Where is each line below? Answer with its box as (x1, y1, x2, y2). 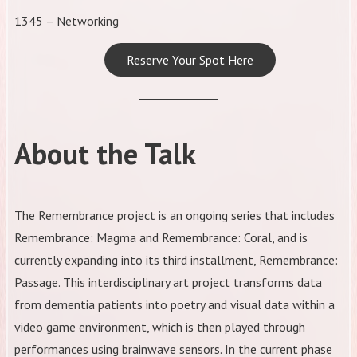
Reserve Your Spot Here (126, 52, 253, 69)
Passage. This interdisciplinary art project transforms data (14, 273, 322, 290)
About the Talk (14, 135, 196, 173)
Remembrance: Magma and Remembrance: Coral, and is (14, 229, 308, 245)
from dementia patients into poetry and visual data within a (14, 296, 335, 312)
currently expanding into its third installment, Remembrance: (14, 251, 338, 268)
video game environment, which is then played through (14, 318, 305, 335)
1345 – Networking (14, 13, 119, 29)
